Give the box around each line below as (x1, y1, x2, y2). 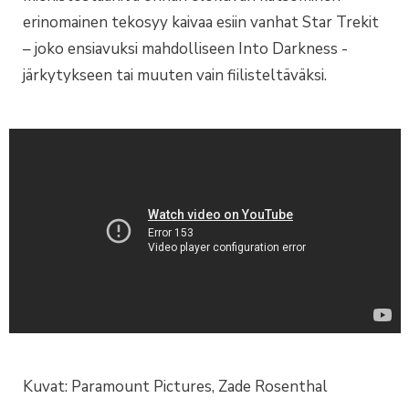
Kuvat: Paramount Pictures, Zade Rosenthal (23, 375, 328, 397)
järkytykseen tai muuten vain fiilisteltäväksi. (23, 64, 327, 86)
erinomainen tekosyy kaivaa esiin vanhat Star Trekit (23, 11, 379, 33)
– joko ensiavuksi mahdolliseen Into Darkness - (23, 37, 348, 59)
